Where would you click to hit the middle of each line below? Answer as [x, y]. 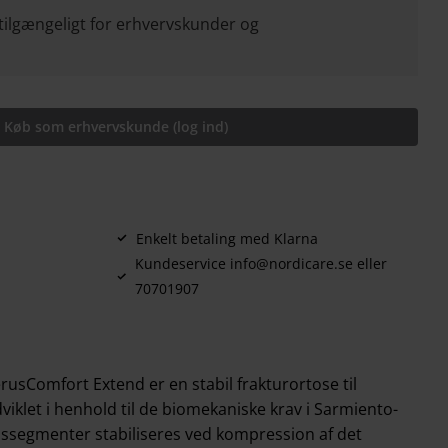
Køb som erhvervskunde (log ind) [116, 126]
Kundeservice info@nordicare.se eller [260, 263]
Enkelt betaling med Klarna [227, 238]
